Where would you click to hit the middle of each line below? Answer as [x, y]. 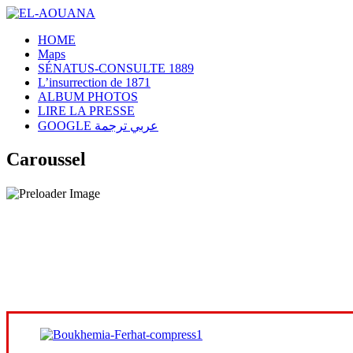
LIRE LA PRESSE [86, 111]
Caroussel [46, 159]
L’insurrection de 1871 [94, 82]
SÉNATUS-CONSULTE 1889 [116, 68]
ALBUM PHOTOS [88, 97]
